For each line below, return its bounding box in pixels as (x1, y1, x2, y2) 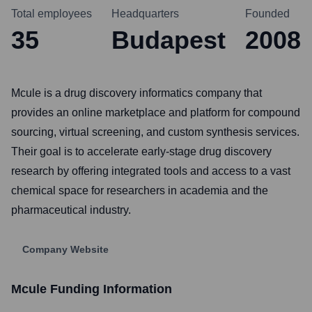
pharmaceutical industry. (11, 204, 131, 216)
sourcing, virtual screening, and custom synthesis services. (11, 126, 299, 138)
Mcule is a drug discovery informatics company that (11, 87, 262, 99)
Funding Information (47, 282, 172, 296)
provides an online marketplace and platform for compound (11, 107, 300, 118)
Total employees (11, 8, 92, 19)
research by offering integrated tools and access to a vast (11, 165, 290, 177)
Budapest (111, 26, 226, 54)
